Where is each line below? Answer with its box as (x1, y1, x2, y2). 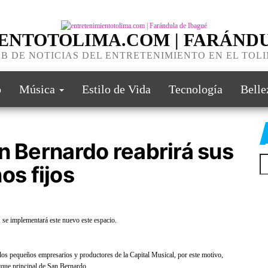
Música (19, 82, 58, 96)
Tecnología (169, 82, 223, 96)
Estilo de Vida (82, 82, 151, 96)
